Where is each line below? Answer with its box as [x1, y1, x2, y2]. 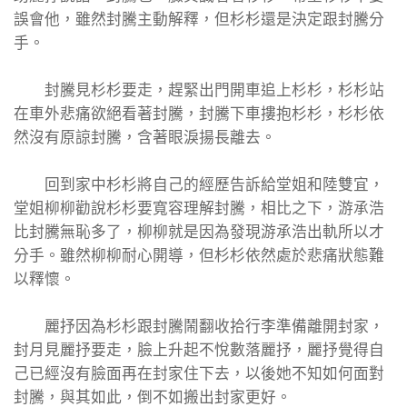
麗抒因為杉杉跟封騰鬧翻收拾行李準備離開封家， [14, 317, 384, 336]
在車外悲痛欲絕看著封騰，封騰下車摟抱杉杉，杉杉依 [14, 104, 384, 124]
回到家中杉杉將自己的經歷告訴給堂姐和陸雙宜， [14, 175, 384, 194]
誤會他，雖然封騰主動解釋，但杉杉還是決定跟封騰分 [14, 10, 384, 29]
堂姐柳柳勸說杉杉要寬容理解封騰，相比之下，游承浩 [14, 199, 384, 218]
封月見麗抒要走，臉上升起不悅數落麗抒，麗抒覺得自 [14, 341, 384, 360]
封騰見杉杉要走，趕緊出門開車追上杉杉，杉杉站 [14, 81, 384, 100]
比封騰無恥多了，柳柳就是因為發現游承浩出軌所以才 [14, 223, 384, 242]
